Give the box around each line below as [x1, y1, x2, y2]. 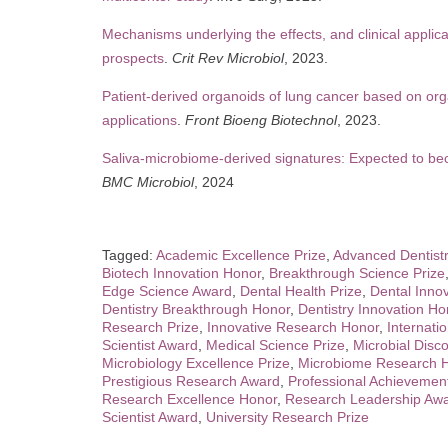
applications [102, 111, 177, 128]
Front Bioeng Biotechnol [185, 111, 337, 128]
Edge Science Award [102, 282, 232, 299]
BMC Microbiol [102, 173, 194, 190]
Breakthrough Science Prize [269, 264, 445, 281]
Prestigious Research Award [102, 372, 280, 389]
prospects [102, 49, 164, 66]
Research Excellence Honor [102, 390, 277, 407]
